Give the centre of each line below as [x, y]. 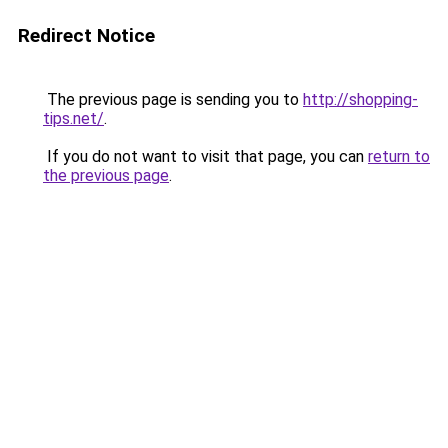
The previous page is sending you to [173, 99]
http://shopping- [360, 99]
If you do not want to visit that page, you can [205, 156]
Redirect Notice [86, 35]
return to [399, 156]
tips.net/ [73, 118]
